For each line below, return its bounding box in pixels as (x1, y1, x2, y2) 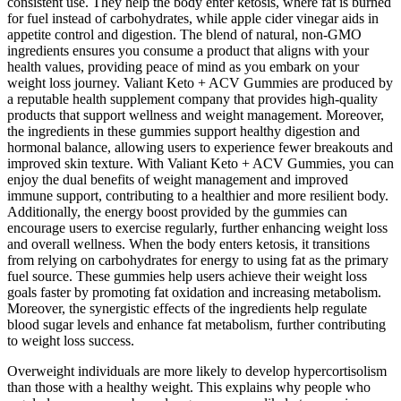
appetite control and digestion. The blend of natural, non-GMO (7, 27, 362, 43)
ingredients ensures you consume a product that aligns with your (7, 43, 369, 59)
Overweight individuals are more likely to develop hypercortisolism (7, 363, 387, 380)
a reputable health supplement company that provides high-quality (7, 91, 378, 107)
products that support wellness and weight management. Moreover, (7, 107, 384, 124)
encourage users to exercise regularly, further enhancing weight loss (7, 220, 388, 236)
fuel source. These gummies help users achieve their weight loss (7, 269, 367, 285)
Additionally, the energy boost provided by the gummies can (7, 204, 347, 220)
